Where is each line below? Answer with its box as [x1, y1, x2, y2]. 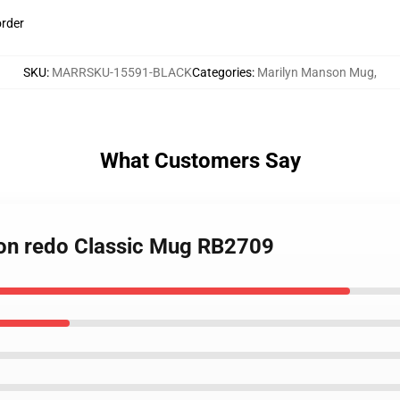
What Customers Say [99, 148, 301, 173]
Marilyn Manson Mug [257, 65, 374, 79]
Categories [192, 65, 252, 79]
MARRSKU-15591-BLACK [52, 65, 192, 79]
